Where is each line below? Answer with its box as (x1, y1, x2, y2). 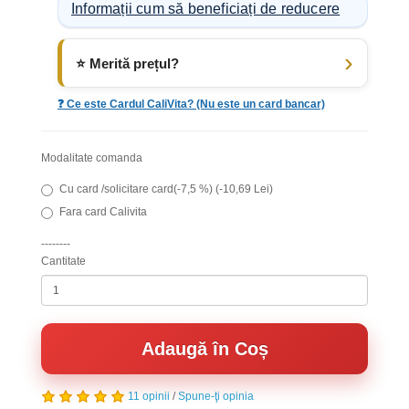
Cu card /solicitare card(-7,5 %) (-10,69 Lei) (59, 183, 273, 195)
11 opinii (128, 390, 170, 403)
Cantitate (41, 255, 86, 267)
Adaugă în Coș (141, 339, 268, 359)
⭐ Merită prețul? (76, 55, 179, 71)
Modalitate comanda (41, 152, 142, 164)
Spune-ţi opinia (178, 390, 254, 403)
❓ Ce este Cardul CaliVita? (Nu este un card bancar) (58, 98, 325, 110)
